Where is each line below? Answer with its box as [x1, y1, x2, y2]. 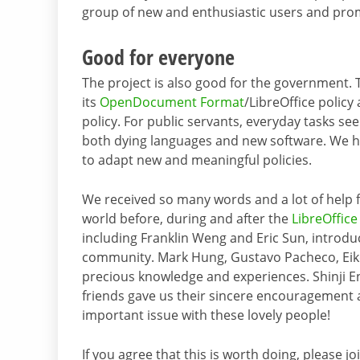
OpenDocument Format [100, 92, 244, 111]
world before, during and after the [82, 209, 292, 227]
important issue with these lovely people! [82, 305, 330, 324]
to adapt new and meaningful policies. [82, 150, 312, 169]
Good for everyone [82, 42, 235, 72]
